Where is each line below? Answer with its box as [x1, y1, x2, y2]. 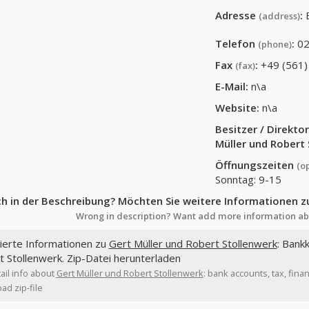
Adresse [215, 8, 259, 22]
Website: [215, 101, 260, 114]
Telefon [215, 37, 259, 50]
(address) [259, 10, 301, 22]
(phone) [258, 38, 292, 50]
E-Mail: [215, 79, 249, 93]
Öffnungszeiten [215, 158, 297, 172]
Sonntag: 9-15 [215, 172, 282, 186]
